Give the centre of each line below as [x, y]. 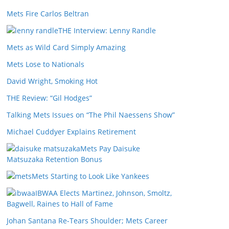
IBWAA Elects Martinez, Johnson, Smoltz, [104, 193]
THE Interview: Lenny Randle [107, 30]
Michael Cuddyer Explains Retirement [71, 132]
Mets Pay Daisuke [110, 148]
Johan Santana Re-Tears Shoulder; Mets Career [87, 221]
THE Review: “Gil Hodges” [49, 98]
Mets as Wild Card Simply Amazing [66, 47]
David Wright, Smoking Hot [52, 81]
